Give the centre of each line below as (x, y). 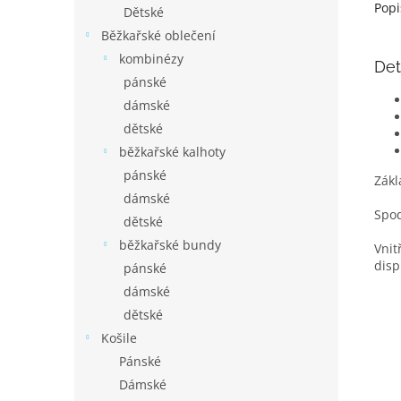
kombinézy (151, 59)
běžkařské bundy (170, 245)
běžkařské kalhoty (172, 152)
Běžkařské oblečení (158, 35)
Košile (119, 338)
